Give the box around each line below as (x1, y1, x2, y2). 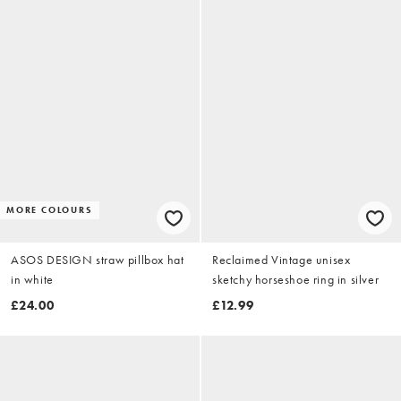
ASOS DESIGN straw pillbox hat (11, 252, 184, 269)
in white (11, 271, 54, 288)
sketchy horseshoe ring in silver (212, 271, 380, 288)
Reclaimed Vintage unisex (212, 252, 351, 269)
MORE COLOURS (6, 204, 93, 217)
